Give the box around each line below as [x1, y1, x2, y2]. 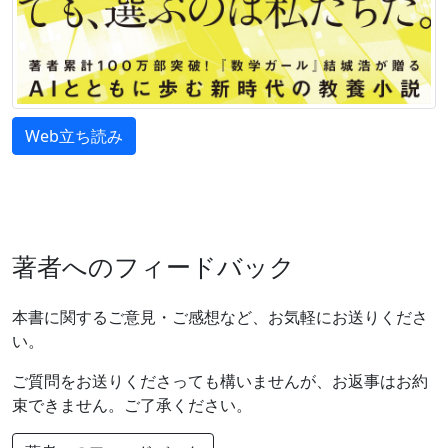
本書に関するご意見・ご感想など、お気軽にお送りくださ [12, 305, 428, 328]
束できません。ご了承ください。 [12, 393, 252, 416]
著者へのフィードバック [12, 248, 295, 283]
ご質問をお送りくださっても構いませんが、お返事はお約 [12, 369, 428, 392]
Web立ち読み [25, 124, 123, 147]
